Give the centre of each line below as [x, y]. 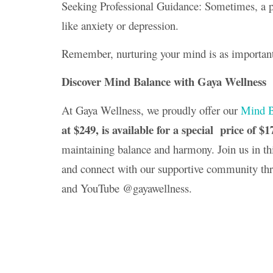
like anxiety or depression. [120, 25]
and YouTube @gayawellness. [126, 188]
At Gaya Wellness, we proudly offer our [151, 110]
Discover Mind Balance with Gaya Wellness [164, 82]
